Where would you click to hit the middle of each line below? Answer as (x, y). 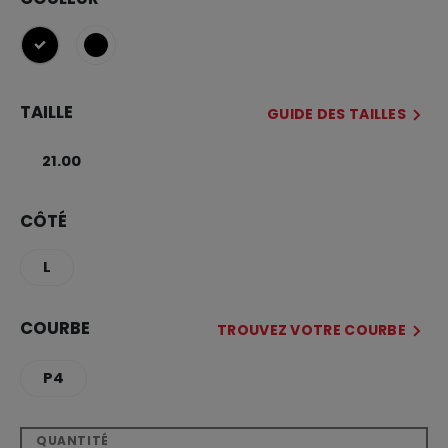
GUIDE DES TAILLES (336, 113)
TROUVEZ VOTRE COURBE (311, 329)
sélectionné (84, 55)
